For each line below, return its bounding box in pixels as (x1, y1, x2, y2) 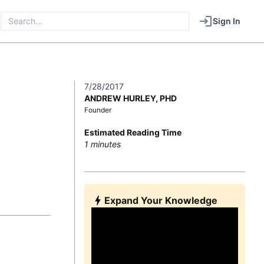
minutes (88, 139, 121, 149)
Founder (84, 105, 111, 114)
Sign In (213, 16, 240, 26)
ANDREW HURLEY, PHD (84, 93, 177, 103)
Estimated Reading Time (84, 127, 181, 137)
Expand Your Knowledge (104, 194, 217, 206)
